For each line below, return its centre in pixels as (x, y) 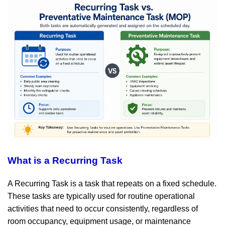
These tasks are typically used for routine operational (101, 196)
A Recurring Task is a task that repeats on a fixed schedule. (112, 184)
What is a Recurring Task (65, 161)
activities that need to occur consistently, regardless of (103, 209)
